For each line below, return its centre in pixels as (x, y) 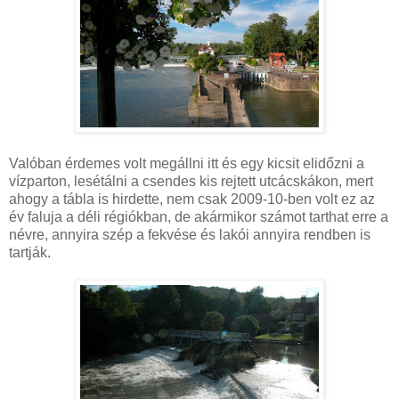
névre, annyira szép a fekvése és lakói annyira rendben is (190, 234)
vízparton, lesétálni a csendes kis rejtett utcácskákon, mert (191, 181)
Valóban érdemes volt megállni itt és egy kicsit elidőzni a (187, 163)
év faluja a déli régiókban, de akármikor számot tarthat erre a (199, 216)
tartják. (30, 252)
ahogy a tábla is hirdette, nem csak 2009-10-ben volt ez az (192, 199)
